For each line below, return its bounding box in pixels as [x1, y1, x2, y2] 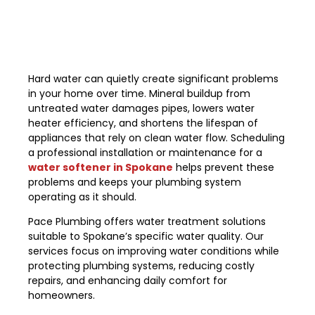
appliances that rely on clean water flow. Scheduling [28, 131, 285, 145]
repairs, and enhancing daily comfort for [28, 274, 227, 288]
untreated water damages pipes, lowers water [28, 101, 255, 115]
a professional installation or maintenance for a [28, 146, 262, 160]
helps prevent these [173, 160, 274, 174]
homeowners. [28, 288, 95, 303]
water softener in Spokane [28, 160, 173, 174]
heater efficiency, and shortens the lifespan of [28, 116, 258, 130]
